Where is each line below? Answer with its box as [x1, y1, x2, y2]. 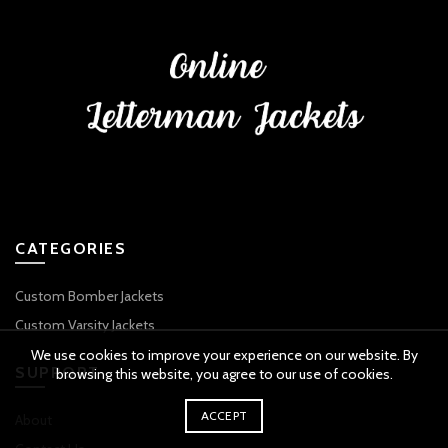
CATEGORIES [15, 239, 126, 259]
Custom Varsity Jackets [15, 316, 155, 335]
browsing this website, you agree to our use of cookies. [55, 365, 393, 383]
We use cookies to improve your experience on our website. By [30, 346, 418, 364]
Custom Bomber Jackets [15, 287, 164, 306]
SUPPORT [15, 363, 100, 383]
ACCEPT [200, 408, 248, 423]
